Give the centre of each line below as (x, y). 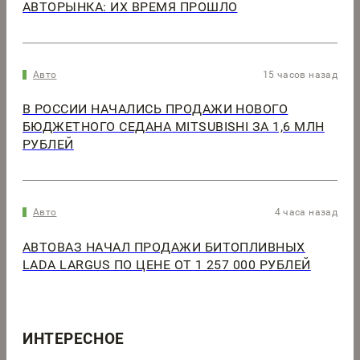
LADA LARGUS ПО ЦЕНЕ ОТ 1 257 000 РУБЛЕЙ (167, 264)
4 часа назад (306, 213)
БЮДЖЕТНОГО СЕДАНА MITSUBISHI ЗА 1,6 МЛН (174, 127)
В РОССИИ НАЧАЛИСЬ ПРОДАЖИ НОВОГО (155, 109)
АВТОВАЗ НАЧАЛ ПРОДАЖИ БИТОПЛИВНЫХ (164, 247)
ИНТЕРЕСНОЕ (74, 338)
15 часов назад (300, 74)
